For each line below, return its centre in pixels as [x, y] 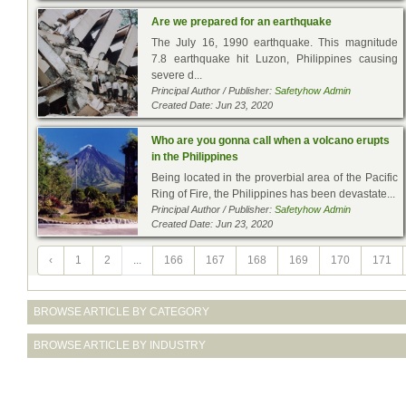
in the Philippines [195, 156]
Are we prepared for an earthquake [242, 21]
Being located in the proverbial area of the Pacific [275, 177]
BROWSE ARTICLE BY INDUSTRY [120, 345]
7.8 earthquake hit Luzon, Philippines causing [275, 58]
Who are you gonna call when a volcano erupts [271, 140]
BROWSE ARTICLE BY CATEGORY [121, 311]
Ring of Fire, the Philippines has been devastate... [273, 193]
